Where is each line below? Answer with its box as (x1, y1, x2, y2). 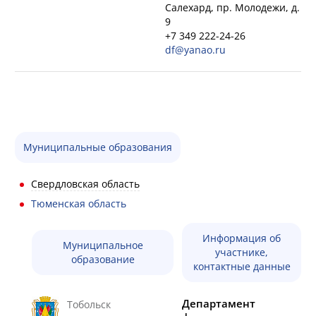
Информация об (202, 231, 281, 245)
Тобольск (67, 298, 111, 311)
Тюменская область (31, 197, 126, 210)
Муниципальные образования (23, 140, 172, 154)
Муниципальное (62, 238, 143, 252)
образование (71, 253, 135, 266)
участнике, (215, 245, 268, 259)
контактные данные (193, 260, 291, 273)
